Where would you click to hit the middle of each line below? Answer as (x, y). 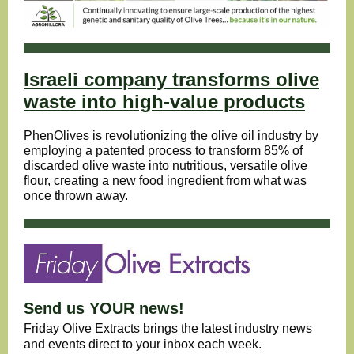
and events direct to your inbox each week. (143, 344)
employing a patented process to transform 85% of (163, 151)
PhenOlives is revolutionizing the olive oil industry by (171, 136)
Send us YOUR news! (104, 308)
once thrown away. (76, 196)
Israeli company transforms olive (171, 79)
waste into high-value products (164, 102)
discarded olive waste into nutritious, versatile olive (166, 166)
